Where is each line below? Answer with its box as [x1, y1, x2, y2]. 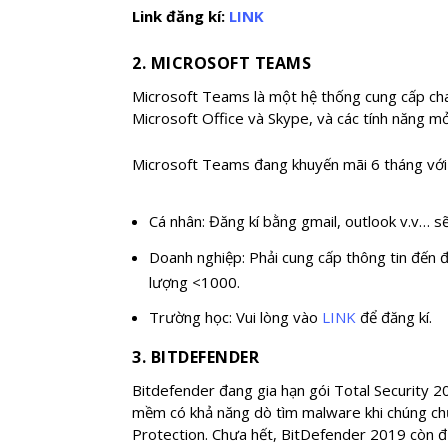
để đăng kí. [356, 307, 433, 328]
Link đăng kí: [132, 5, 229, 26]
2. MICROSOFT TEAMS [132, 51, 311, 74]
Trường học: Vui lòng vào [149, 307, 323, 328]
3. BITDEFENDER [132, 346, 259, 369]
